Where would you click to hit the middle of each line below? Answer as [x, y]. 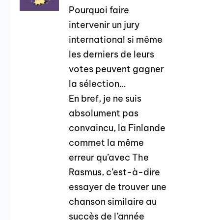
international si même [116, 39]
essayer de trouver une [118, 187]
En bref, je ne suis [105, 98]
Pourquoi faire [99, 10]
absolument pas [104, 113]
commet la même [107, 142]
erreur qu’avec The [109, 157]
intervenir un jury [105, 25]
